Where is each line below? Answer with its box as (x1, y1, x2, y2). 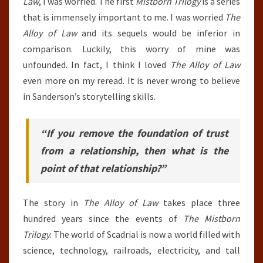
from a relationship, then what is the (41, 143, 228, 157)
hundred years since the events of (23, 212, 183, 224)
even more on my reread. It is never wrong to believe (23, 74, 240, 86)
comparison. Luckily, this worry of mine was (23, 42, 240, 55)
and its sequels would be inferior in (76, 26, 241, 39)
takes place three (158, 196, 240, 208)
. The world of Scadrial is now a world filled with (50, 228, 240, 240)
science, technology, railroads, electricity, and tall (23, 244, 240, 256)
